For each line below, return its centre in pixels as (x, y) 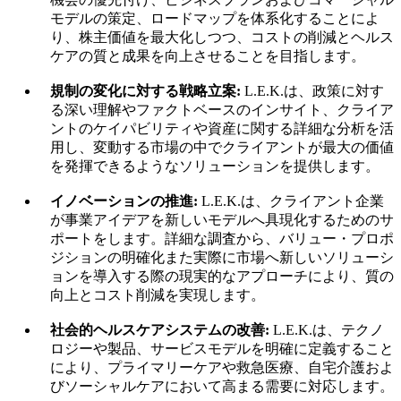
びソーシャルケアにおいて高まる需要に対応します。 (222, 387)
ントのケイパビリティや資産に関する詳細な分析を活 (222, 129)
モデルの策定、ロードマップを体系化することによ (215, 19)
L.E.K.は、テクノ (327, 330)
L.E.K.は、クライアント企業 (291, 201)
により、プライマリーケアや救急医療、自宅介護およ (222, 368)
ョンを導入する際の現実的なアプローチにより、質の (222, 277)
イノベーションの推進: (124, 201)
